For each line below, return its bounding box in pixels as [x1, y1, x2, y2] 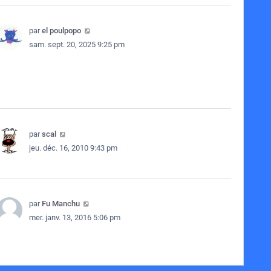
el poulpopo [41, 26, 81, 35]
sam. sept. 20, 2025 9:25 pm [28, 40, 125, 49]
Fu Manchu [41, 199, 80, 208]
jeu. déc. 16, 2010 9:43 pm [28, 143, 117, 152]
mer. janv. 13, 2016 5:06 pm [28, 213, 120, 222]
